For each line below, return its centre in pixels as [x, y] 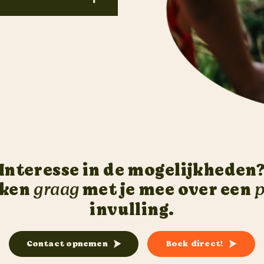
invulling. [132, 210]
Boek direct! [195, 244]
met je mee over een [166, 190]
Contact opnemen [67, 244]
